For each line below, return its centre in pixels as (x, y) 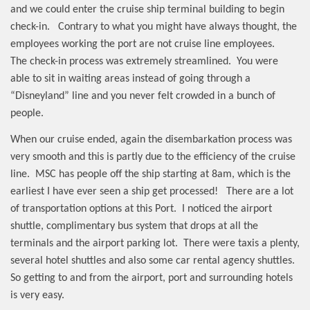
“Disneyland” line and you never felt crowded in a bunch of (143, 96)
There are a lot (260, 192)
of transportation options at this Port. (93, 209)
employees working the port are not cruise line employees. (143, 44)
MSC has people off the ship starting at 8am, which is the (163, 175)
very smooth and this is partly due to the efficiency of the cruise (153, 157)
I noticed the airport (227, 209)
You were (257, 61)
